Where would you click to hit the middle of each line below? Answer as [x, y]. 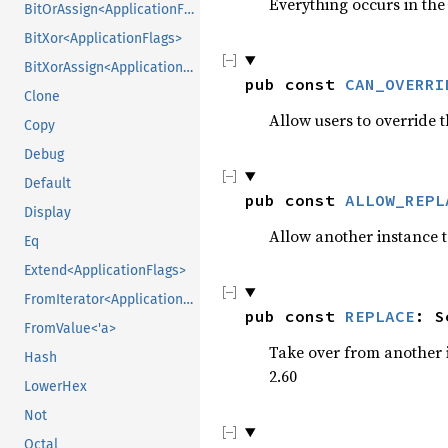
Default [47, 184]
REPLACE [380, 316]
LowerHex [55, 387]
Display [47, 213]
